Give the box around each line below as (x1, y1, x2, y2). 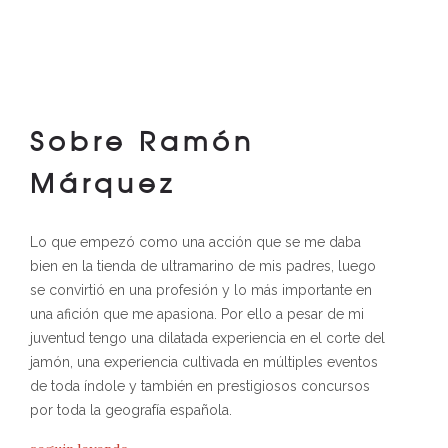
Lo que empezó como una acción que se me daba (30, 234, 361, 250)
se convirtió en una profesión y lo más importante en (30, 282, 372, 298)
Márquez (30, 163, 176, 201)
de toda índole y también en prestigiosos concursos (30, 378, 370, 394)
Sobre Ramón (30, 121, 255, 159)
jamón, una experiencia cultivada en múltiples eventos (30, 354, 378, 370)
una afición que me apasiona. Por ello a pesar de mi (30, 306, 364, 322)
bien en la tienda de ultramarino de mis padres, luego (30, 258, 376, 274)
